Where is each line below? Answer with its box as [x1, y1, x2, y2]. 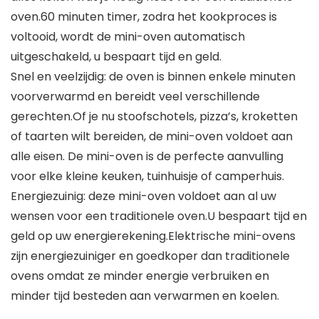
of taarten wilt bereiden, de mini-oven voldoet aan [11, 128, 293, 145]
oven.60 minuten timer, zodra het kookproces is [11, 9, 277, 26]
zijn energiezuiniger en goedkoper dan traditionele [11, 248, 290, 265]
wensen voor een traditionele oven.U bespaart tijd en [11, 208, 307, 225]
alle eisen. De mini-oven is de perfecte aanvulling [11, 148, 283, 165]
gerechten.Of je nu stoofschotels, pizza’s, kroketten [11, 108, 298, 125]
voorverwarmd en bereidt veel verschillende [11, 88, 260, 105]
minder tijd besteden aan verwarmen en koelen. [11, 288, 279, 305]
